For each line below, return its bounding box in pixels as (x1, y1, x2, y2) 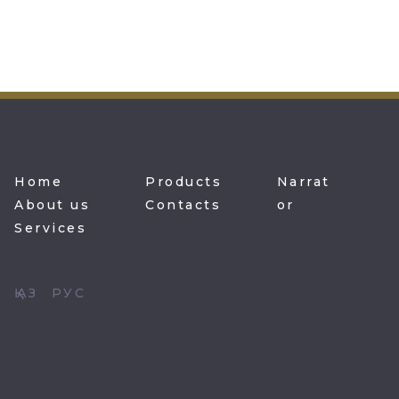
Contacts (145, 197, 222, 214)
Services (14, 220, 86, 237)
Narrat (276, 174, 330, 191)
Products (145, 174, 223, 191)
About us (14, 197, 90, 214)
